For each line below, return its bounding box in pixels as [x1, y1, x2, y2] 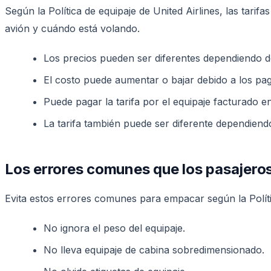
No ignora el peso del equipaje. [44, 221, 185, 234]
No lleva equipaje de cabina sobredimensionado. [44, 243, 264, 256]
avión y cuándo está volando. [5, 22, 140, 34]
